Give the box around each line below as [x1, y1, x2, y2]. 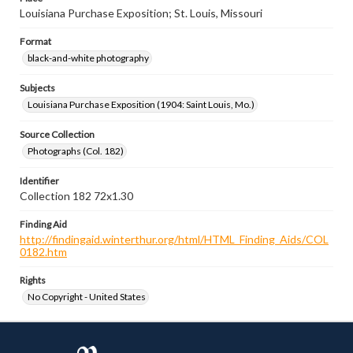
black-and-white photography [28, 52, 149, 64]
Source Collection [20, 128, 95, 140]
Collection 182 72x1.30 [20, 189, 133, 203]
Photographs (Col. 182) [28, 145, 124, 157]
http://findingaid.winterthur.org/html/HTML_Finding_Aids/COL [20, 232, 329, 246]
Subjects [20, 82, 55, 94]
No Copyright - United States [28, 291, 146, 303]
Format [20, 35, 51, 47]
